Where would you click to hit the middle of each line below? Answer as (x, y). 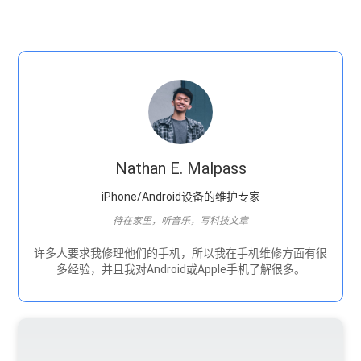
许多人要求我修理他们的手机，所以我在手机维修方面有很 (180, 253)
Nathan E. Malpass (180, 168)
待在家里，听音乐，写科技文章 (180, 220)
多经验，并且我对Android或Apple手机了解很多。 (180, 269)
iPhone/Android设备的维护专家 (180, 196)
